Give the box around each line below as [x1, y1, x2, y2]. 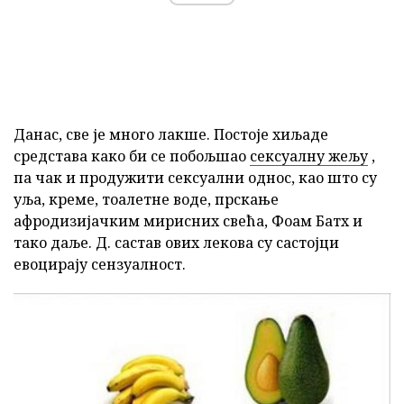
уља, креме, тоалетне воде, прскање [14, 188, 279, 209]
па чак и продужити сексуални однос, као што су [14, 167, 377, 188]
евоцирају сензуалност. [14, 253, 186, 274]
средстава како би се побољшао [14, 145, 250, 166]
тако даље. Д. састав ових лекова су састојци [14, 232, 339, 252]
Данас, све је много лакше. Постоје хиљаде [14, 124, 328, 144]
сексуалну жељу [250, 145, 368, 166]
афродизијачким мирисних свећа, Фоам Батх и [14, 210, 363, 231]
